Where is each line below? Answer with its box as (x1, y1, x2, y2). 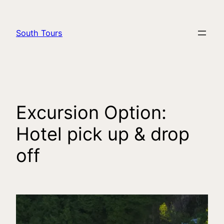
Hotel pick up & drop (16, 123, 189, 145)
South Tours (16, 28, 62, 38)
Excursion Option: (16, 101, 166, 124)
